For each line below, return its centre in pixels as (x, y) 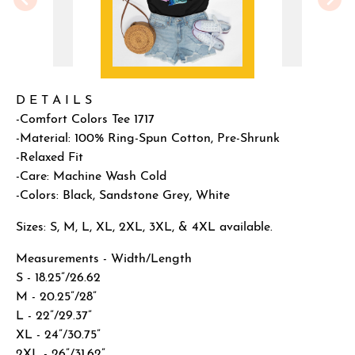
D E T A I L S (54, 101)
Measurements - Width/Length (104, 260)
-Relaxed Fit (50, 158)
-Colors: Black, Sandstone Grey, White (123, 196)
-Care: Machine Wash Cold (91, 177)
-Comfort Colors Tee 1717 (87, 120)
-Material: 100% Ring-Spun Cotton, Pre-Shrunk (148, 139)
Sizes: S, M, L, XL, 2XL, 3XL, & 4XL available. (146, 228)
